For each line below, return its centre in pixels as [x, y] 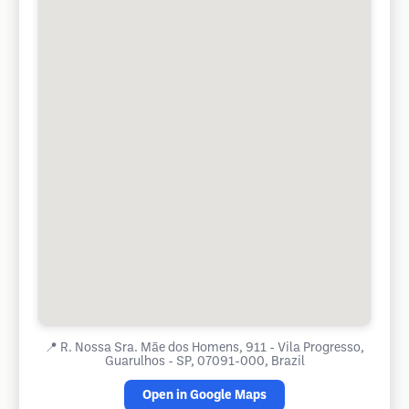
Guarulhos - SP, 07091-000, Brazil [204, 362]
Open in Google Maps [204, 396]
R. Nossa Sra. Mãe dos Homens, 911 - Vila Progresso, [212, 348]
